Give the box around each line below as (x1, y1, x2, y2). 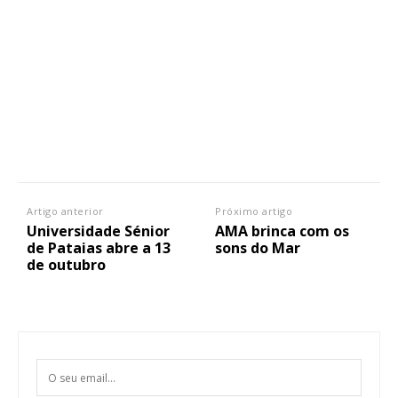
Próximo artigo (215, 204, 293, 219)
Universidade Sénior (27, 221, 170, 242)
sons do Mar (215, 238, 301, 259)
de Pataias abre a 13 (27, 238, 171, 259)
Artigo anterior (27, 204, 104, 219)
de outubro (27, 255, 106, 275)
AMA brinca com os (215, 221, 350, 242)
